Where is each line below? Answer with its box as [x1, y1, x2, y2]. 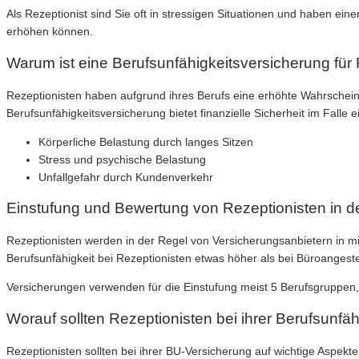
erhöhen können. [6, 25, 93, 38]
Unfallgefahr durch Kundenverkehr [38, 170, 213, 184]
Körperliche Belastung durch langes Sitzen [38, 135, 253, 148]
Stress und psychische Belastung [38, 152, 206, 166]
